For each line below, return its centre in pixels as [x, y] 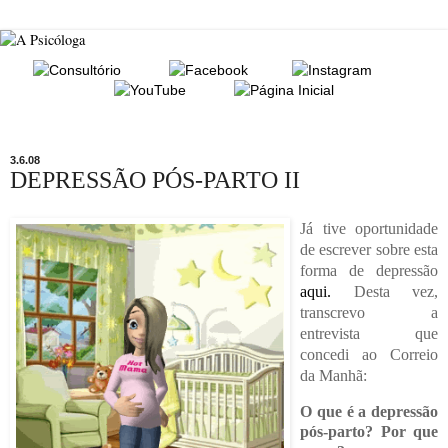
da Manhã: [333, 376]
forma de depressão [369, 271]
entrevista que [369, 334]
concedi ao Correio [369, 355]
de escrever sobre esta [369, 250]
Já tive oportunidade [369, 229]
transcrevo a [369, 313]
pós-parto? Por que [369, 431]
